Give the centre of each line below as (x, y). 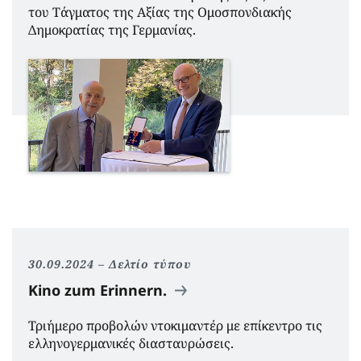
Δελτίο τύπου (150, 264)
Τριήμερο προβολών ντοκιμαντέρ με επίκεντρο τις (175, 326)
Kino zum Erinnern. (100, 290)
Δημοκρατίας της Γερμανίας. (112, 29)
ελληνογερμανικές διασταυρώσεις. (131, 344)
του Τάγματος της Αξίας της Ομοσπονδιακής (160, 12)
